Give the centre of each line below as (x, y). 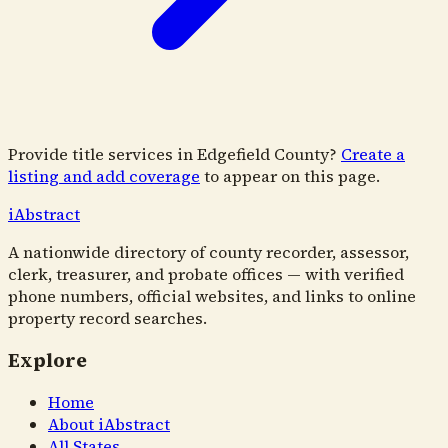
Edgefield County (263, 154)
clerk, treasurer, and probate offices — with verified (206, 274)
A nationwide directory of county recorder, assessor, (208, 252)
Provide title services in (102, 154)
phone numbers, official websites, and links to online (212, 296)
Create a (373, 154)
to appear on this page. (292, 176)
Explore (47, 360)
